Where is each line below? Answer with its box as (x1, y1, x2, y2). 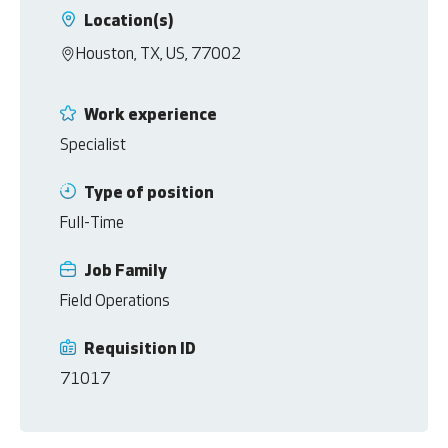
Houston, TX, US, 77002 (76, 47, 242, 63)
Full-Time (60, 216, 125, 232)
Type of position (84, 186, 218, 202)
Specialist (60, 138, 127, 154)
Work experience (84, 108, 221, 124)
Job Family (84, 264, 171, 280)
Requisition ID (84, 342, 200, 358)
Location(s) (84, 14, 178, 30)
